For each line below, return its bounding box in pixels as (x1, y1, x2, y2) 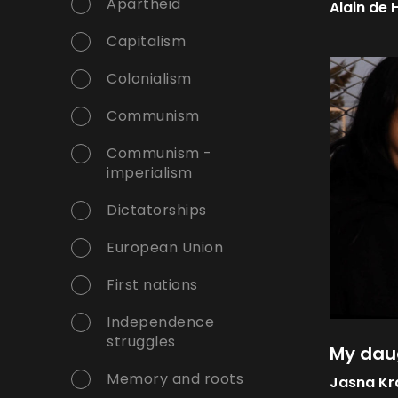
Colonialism (107, 68, 192, 90)
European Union (107, 237, 223, 259)
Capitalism (107, 31, 186, 52)
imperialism (107, 163, 193, 184)
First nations (107, 275, 198, 296)
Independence (107, 312, 214, 333)
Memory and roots (107, 369, 243, 390)
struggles (107, 331, 176, 353)
